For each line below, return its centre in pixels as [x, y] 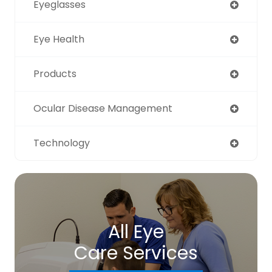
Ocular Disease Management [103, 109]
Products [55, 74]
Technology [62, 143]
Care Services [136, 253]
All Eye [136, 232]
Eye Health [59, 39]
